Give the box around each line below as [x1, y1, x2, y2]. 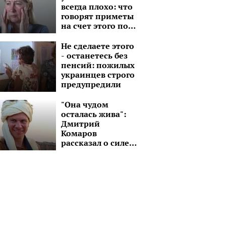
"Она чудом [61, 99, 108, 110]
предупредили [61, 79, 121, 90]
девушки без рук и [61, 156, 136, 167]
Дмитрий [61, 118, 100, 129]
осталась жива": [61, 108, 126, 120]
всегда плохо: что [61, 1, 133, 12]
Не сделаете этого [61, 40, 134, 51]
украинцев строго [61, 69, 135, 80]
